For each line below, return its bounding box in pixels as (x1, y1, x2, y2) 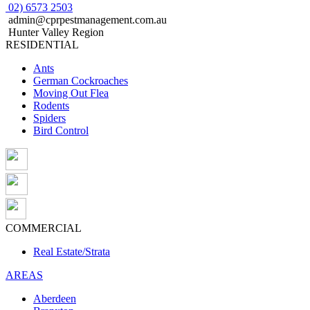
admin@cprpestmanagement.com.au (6, 13, 167, 26)
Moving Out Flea (33, 86, 109, 99)
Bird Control (33, 124, 89, 136)
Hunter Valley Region (6, 26, 104, 38)
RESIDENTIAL (6, 38, 79, 51)
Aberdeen (33, 292, 76, 304)
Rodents (33, 99, 69, 111)
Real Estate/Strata (33, 245, 110, 257)
